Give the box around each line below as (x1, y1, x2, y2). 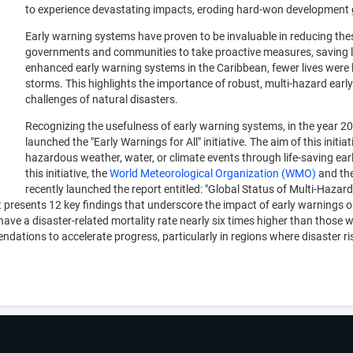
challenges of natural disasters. (25, 93, 180, 106)
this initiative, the (25, 167, 110, 180)
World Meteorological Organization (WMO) (110, 167, 318, 180)
